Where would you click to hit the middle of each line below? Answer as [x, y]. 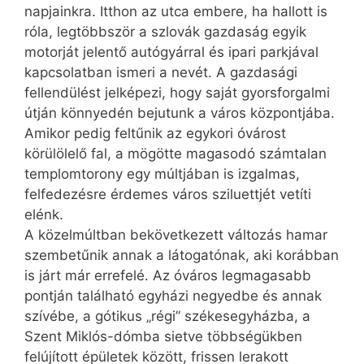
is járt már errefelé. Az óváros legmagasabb [168, 276]
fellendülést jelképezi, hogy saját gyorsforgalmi [177, 93]
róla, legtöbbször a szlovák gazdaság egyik [165, 32]
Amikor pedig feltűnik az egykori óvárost [155, 134]
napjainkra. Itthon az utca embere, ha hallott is [176, 12]
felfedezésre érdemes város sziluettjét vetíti [168, 195]
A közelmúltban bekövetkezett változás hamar [176, 235]
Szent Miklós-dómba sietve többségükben [163, 337]
